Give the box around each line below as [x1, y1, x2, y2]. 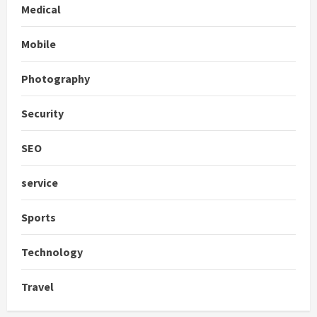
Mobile [21, 36, 56, 51]
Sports [21, 209, 56, 224]
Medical [21, 1, 61, 16]
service [21, 175, 58, 190]
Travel [21, 279, 54, 294]
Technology [21, 244, 83, 259]
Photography [21, 71, 90, 86]
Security [21, 105, 64, 120]
